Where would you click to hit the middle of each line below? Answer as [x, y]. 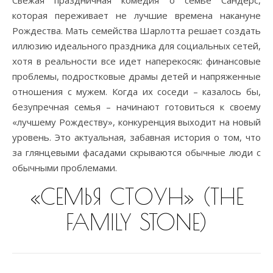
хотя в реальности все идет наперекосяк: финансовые [136, 61]
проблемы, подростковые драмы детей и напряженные [136, 76]
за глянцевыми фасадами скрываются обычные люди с [136, 153]
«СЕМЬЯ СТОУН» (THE [136, 197]
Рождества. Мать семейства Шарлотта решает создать [136, 31]
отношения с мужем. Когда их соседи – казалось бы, [136, 92]
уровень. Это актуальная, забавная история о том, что [136, 137]
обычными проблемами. [65, 168]
